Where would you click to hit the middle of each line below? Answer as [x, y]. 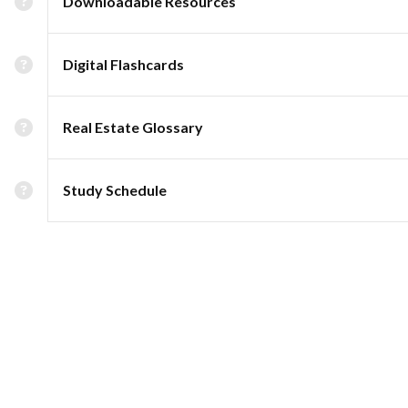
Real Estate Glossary [133, 127]
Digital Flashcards [123, 64]
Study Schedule [115, 190]
